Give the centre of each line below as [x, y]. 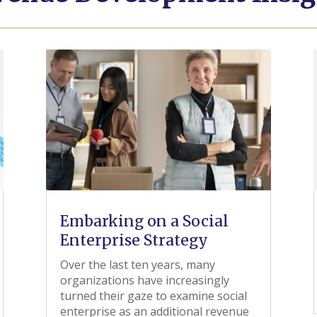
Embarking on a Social [144, 221]
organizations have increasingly [144, 280]
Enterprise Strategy [134, 240]
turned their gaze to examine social [153, 296]
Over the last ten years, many [137, 265]
